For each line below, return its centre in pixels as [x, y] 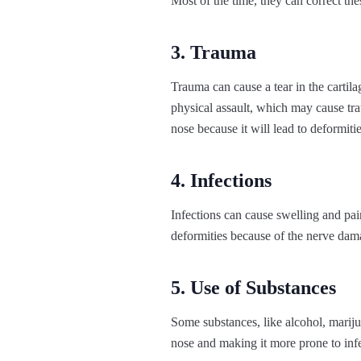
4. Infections [221, 181]
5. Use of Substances [253, 288]
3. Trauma [214, 53]
